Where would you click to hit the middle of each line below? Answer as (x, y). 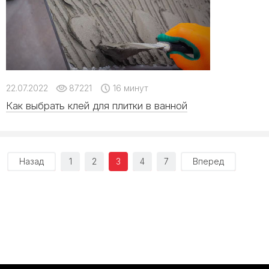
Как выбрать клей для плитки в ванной (97, 106)
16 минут (129, 88)
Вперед (208, 161)
